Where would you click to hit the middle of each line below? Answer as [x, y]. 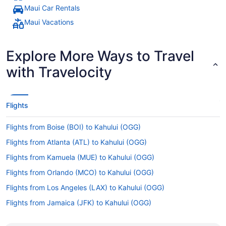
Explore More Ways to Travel [100, 56]
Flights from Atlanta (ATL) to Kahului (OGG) [76, 142]
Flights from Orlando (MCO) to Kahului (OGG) [80, 172]
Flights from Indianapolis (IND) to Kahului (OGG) [84, 218]
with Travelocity [59, 72]
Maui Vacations [49, 22]
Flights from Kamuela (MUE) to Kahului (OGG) [80, 157]
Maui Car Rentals [52, 8]
